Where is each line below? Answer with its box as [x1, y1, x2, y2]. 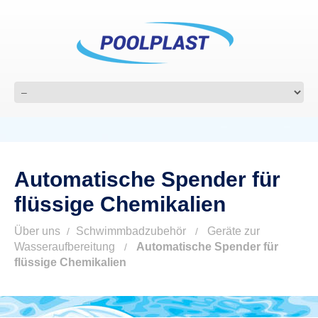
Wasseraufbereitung [14, 241, 115, 253]
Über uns [14, 225, 60, 237]
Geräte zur [207, 225, 260, 237]
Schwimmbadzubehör [76, 225, 186, 237]
